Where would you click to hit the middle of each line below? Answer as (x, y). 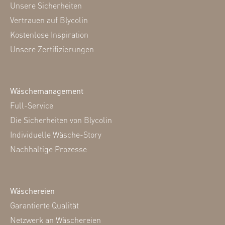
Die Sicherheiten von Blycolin (61, 120)
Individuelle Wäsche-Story (56, 134)
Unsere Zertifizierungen (52, 49)
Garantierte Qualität (44, 205)
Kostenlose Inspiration (49, 34)
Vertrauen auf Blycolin (49, 20)
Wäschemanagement (47, 91)
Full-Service (32, 105)
